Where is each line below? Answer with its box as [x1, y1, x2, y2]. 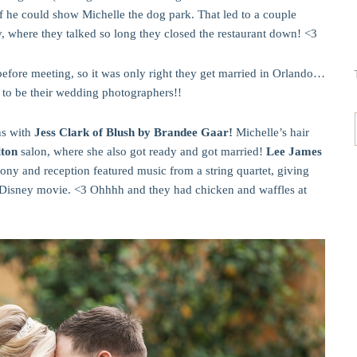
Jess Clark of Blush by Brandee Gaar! [34, 126, 233, 139]
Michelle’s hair [233, 126, 309, 139]
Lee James [266, 145, 322, 158]
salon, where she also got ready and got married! [18, 145, 266, 158]
